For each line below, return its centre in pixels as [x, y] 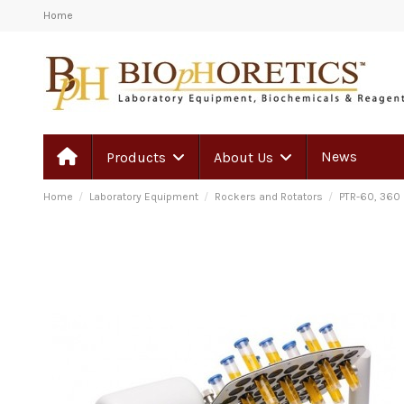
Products [138, 157]
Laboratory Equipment [143, 197]
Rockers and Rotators [270, 197]
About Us [245, 157]
